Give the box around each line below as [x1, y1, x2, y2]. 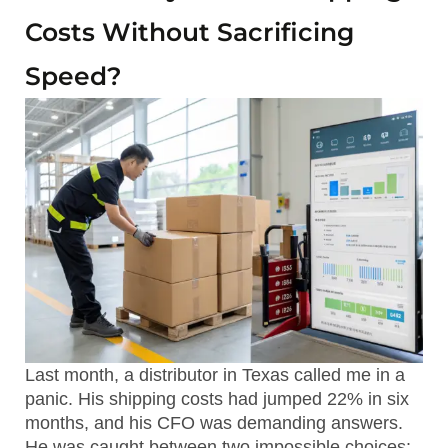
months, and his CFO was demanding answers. [25, 413, 403, 434]
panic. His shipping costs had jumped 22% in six [25, 389, 409, 410]
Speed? [25, 61, 122, 91]
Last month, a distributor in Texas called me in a [25, 365, 405, 386]
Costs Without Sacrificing [25, 17, 354, 47]
